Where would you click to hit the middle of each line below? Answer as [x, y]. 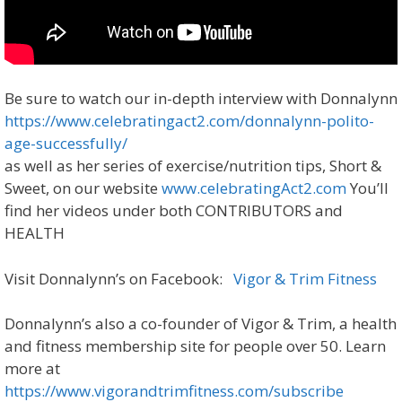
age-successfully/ [66, 144]
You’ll [367, 188]
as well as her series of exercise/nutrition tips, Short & [193, 166]
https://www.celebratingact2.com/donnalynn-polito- [189, 121]
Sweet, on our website [83, 188]
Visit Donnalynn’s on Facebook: [119, 278]
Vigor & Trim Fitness [305, 278]
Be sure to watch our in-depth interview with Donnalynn [201, 99]
